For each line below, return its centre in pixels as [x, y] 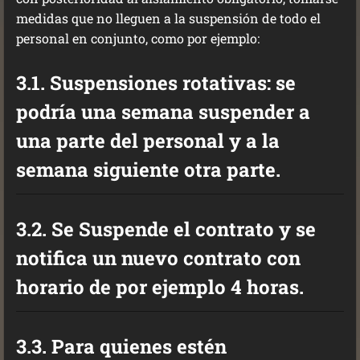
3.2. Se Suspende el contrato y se [166, 229]
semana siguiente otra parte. [148, 170]
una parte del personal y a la [148, 141]
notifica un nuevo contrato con [158, 258]
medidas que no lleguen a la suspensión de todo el [168, 18]
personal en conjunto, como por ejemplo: [138, 38]
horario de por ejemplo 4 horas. [160, 287]
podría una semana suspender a [163, 112]
